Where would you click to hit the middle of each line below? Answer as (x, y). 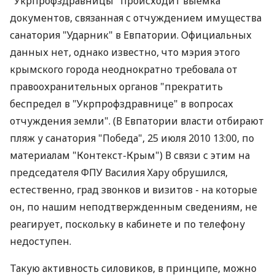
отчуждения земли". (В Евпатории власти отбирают (137, 121)
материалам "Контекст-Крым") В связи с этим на (130, 155)
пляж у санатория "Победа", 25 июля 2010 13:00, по (132, 138)
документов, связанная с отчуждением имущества (136, 18)
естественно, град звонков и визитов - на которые (134, 190)
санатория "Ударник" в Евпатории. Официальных (131, 35)
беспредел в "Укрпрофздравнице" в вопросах (122, 104)
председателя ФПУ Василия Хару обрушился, (119, 172)
